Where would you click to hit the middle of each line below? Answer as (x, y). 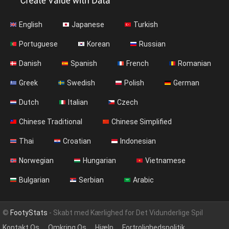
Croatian (77, 141)
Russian (152, 44)
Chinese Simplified (142, 122)
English (31, 25)
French (138, 64)
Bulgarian (34, 180)
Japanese (88, 25)
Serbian (91, 180)
